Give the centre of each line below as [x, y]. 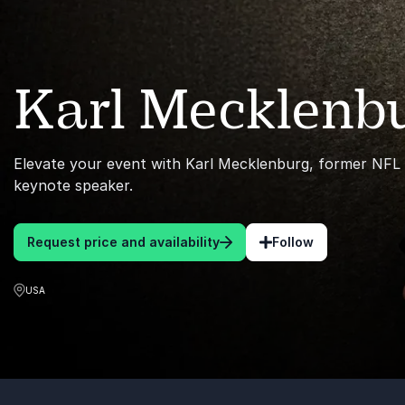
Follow [293, 242]
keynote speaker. [73, 185]
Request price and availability [123, 242]
